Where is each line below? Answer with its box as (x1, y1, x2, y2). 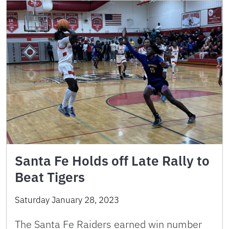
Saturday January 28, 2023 (15, 194, 119, 206)
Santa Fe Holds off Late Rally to (15, 152, 210, 170)
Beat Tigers (15, 168, 85, 186)
